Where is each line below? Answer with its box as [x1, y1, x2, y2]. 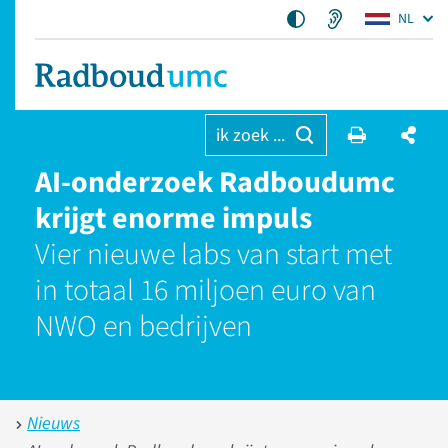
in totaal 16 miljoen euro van [35, 269, 376, 312]
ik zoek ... [215, 123, 285, 148]
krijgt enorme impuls [35, 197, 312, 240]
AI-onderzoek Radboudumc [35, 161, 395, 204]
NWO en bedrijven [35, 305, 252, 348]
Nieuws [27, 411, 80, 436]
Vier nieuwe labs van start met [35, 233, 392, 276]
